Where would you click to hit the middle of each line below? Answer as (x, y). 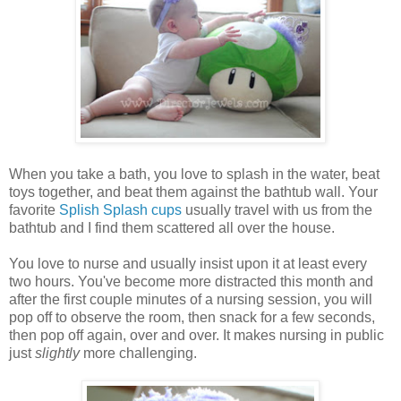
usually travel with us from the (277, 210)
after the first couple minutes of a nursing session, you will (191, 300)
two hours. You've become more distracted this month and (191, 282)
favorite (34, 210)
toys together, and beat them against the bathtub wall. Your (193, 192)
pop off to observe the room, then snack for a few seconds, (192, 318)
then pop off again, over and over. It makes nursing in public (196, 336)
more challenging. (140, 354)
